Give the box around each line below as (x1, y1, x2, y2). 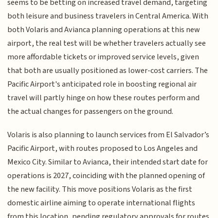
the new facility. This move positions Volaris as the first (7, 183, 193, 196)
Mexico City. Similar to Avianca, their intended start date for (7, 156, 208, 168)
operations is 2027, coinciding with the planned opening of (7, 170, 205, 182)
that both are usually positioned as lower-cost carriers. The (7, 64, 208, 76)
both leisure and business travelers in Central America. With (7, 10, 209, 22)
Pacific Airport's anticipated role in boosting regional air (7, 78, 197, 90)
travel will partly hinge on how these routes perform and (7, 91, 200, 104)
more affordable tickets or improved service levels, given (7, 51, 200, 63)
